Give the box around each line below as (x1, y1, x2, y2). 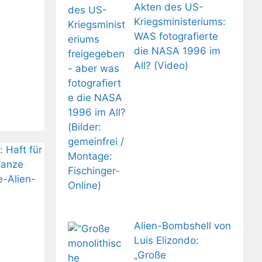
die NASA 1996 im (133, 45, 220, 57)
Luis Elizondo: (133, 234, 199, 246)
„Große (133, 249, 166, 261)
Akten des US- (133, 1, 204, 13)
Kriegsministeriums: (133, 16, 226, 28)
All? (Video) (133, 60, 188, 72)
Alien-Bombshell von (133, 219, 231, 232)
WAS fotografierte (133, 30, 218, 43)
